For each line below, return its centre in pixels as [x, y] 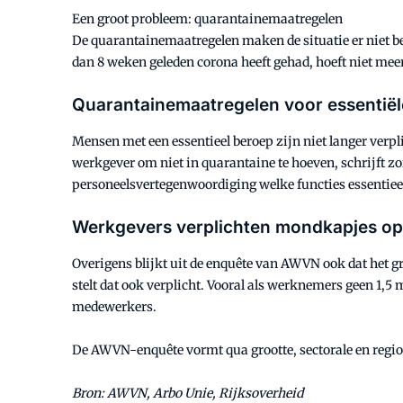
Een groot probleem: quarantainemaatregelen [207, 19]
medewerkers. [114, 307]
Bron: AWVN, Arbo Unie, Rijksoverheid [188, 393]
